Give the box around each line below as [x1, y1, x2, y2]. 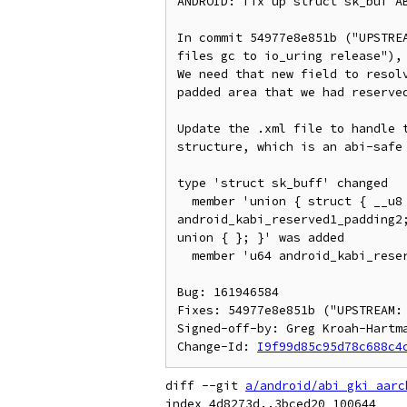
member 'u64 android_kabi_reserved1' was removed [177, 248, 192, 263]
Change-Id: [177, 339, 257, 354]
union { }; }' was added [177, 230, 344, 245]
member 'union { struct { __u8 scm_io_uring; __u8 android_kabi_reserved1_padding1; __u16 [177, 194, 192, 209]
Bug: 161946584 [177, 284, 279, 300]
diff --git [165, 378, 245, 393]
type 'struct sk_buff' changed [177, 175, 388, 191]
